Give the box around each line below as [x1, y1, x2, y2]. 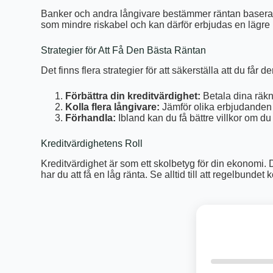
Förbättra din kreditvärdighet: [65, 90, 201, 101]
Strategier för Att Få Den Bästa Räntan [41, 45, 207, 56]
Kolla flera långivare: [65, 101, 160, 112]
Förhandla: [65, 112, 116, 123]
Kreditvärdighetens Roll [41, 138, 143, 149]
